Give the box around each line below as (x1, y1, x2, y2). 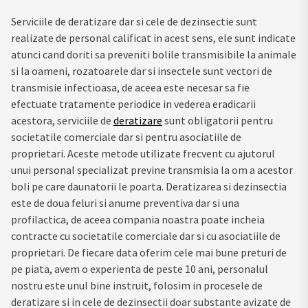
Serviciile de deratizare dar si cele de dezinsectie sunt (11, 14, 257, 28)
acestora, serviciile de (11, 113, 113, 127)
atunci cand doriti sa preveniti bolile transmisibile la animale (11, 47, 296, 61)
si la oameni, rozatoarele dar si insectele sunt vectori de (11, 63, 272, 78)
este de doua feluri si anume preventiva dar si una (11, 195, 239, 210)
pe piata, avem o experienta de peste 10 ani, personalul (11, 261, 268, 276)
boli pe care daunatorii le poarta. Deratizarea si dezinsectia (11, 179, 287, 193)
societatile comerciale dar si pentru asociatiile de (11, 129, 241, 144)
